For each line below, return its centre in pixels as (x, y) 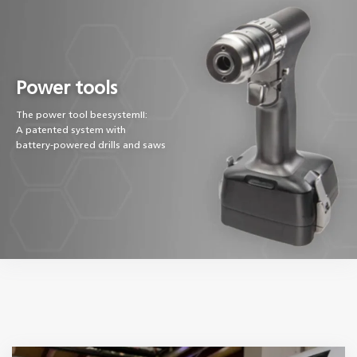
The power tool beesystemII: (82, 115)
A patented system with (71, 130)
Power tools (67, 88)
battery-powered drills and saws (91, 145)
